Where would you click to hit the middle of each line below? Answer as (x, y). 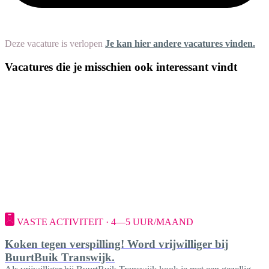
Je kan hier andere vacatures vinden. (180, 44)
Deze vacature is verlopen (54, 44)
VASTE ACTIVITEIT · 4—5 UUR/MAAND (105, 222)
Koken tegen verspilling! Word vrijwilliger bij (116, 244)
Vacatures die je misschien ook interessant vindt (121, 67)
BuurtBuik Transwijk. (60, 257)
